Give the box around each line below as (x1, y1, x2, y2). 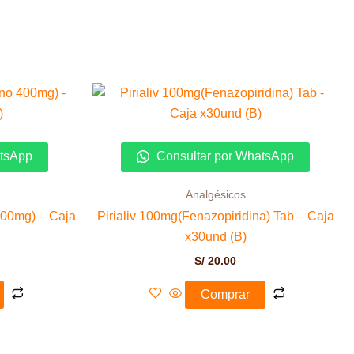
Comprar (200, 287, 250, 301)
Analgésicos (185, 188, 246, 201)
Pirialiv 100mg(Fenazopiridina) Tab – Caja (96, 209, 334, 224)
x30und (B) (184, 230, 247, 244)
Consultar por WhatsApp (153, 149, 294, 163)
